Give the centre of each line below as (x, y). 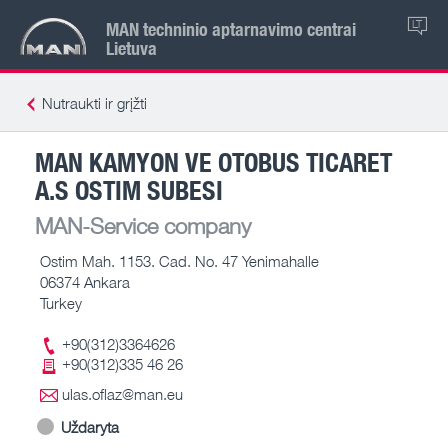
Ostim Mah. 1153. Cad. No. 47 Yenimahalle (179, 260)
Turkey (61, 302)
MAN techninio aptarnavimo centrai (231, 28)
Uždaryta (90, 426)
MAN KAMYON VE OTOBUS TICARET (213, 161)
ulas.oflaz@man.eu (122, 394)
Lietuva (131, 47)
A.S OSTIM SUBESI (129, 189)
